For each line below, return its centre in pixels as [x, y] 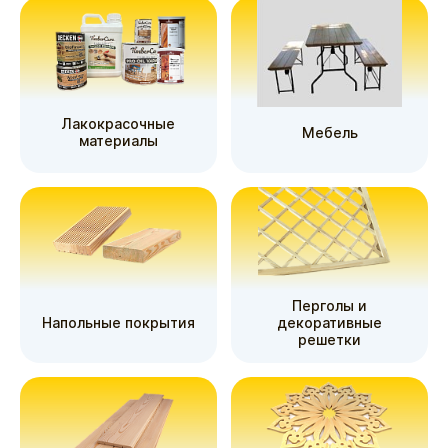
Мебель [329, 132]
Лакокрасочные [118, 123]
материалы [118, 140]
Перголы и [329, 305]
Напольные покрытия [118, 322]
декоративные [329, 322]
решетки [329, 339]
